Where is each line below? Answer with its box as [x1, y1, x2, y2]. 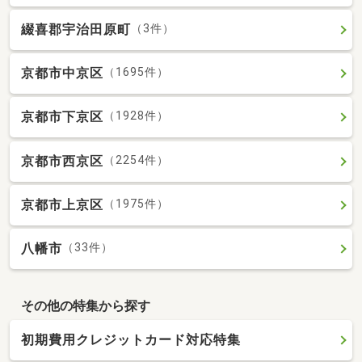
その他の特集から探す [20, 297, 150, 314]
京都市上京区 [21, 196, 103, 213]
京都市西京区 [21, 153, 103, 169]
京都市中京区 [21, 65, 103, 82]
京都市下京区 [21, 109, 103, 125]
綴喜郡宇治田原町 [21, 21, 131, 37]
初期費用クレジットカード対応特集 [21, 332, 241, 348]
